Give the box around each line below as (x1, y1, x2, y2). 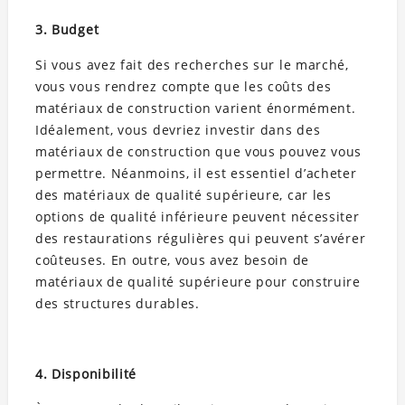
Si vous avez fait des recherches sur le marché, (34, 56, 349, 74)
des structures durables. (34, 295, 200, 313)
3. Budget (34, 21, 99, 39)
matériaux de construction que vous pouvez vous (34, 143, 363, 161)
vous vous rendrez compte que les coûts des (34, 78, 332, 96)
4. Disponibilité (34, 365, 137, 383)
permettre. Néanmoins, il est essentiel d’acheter (34, 165, 357, 183)
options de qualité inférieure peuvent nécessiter (34, 208, 360, 226)
